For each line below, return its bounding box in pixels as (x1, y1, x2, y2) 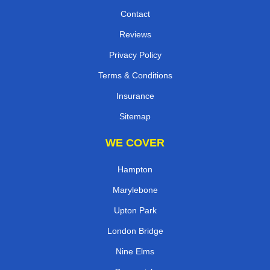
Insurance (116, 90, 154, 101)
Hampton (118, 164, 152, 174)
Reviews (119, 29, 151, 39)
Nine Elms (116, 246, 154, 256)
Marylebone (112, 184, 158, 195)
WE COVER (105, 136, 165, 149)
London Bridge (107, 225, 163, 236)
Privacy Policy (108, 49, 162, 60)
